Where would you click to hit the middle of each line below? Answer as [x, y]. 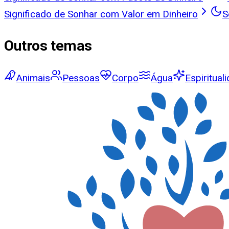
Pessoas [81, 78]
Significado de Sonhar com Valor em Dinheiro [101, 14]
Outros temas [48, 45]
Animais [33, 78]
